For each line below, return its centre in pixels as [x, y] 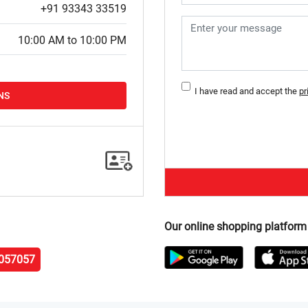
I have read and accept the [245, 91]
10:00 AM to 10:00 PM [72, 40]
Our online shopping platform [235, 227]
